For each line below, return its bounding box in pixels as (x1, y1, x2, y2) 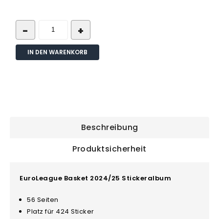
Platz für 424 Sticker (27, 206, 94, 216)
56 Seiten (27, 195, 59, 204)
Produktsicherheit (72, 143, 147, 155)
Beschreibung (81, 122, 138, 133)
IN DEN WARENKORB (27, 47, 88, 56)
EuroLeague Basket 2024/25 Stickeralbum (20, 173, 172, 183)
